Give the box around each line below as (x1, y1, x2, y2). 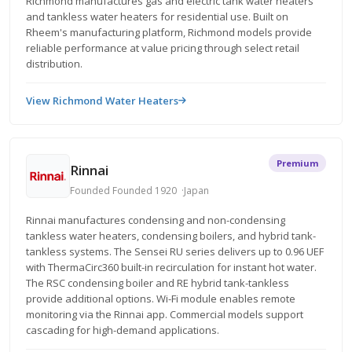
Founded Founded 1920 (70, 183, 177, 197)
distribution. (26, 57, 82, 71)
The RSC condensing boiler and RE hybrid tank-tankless (26, 276, 289, 290)
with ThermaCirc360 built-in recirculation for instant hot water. (26, 260, 317, 274)
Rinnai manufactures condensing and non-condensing (26, 213, 285, 227)
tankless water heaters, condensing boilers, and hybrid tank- (26, 229, 316, 243)
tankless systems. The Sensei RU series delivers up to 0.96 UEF (26, 244, 324, 258)
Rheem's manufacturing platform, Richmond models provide (26, 25, 312, 39)
